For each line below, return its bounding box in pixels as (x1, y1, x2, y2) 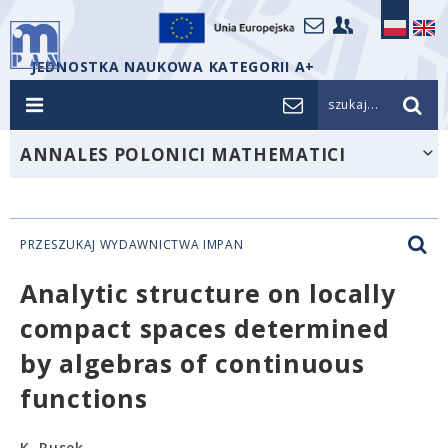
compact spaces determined (20, 311, 390, 345)
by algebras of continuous (20, 346, 365, 380)
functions (20, 381, 148, 415)
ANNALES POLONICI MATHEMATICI (20, 143, 346, 166)
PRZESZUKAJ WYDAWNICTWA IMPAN (20, 236, 244, 253)
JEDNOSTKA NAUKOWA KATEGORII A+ (31, 57, 315, 76)
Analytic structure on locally (20, 276, 396, 310)
